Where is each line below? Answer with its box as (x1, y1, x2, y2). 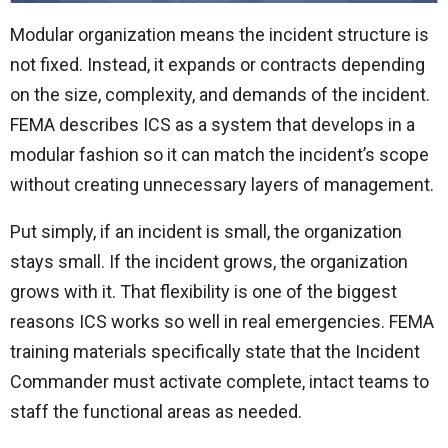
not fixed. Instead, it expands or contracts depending (10, 54, 425, 76)
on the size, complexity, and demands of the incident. (10, 84, 430, 106)
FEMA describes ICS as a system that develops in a (10, 114, 415, 136)
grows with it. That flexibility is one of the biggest (10, 281, 397, 303)
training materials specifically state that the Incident (10, 341, 420, 363)
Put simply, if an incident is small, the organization (10, 221, 402, 243)
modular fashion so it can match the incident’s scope (10, 144, 429, 166)
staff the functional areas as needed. (10, 401, 302, 423)
